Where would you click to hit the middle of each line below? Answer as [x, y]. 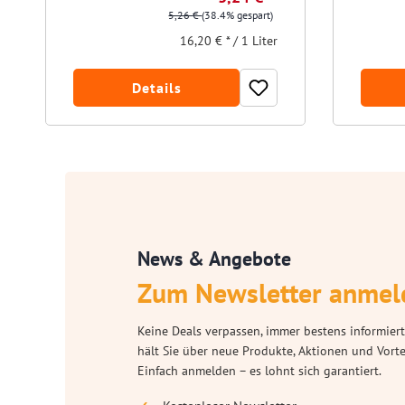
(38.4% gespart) [238, 15]
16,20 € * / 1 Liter [229, 41]
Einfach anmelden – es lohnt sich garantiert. [259, 371]
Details [156, 88]
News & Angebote [214, 259]
